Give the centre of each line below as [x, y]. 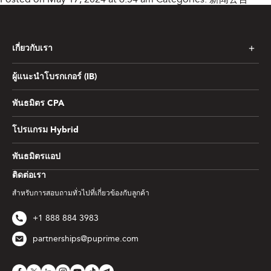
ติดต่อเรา [29, 175]
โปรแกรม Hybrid [45, 130]
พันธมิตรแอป [36, 156]
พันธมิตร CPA [38, 103]
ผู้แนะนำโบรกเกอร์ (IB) [54, 77]
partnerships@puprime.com [86, 238]
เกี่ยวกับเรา [32, 48]
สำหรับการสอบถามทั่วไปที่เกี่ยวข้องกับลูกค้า [81, 193]
